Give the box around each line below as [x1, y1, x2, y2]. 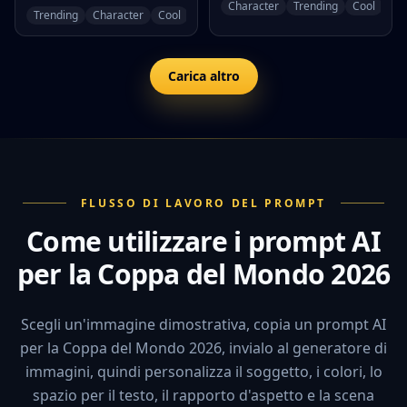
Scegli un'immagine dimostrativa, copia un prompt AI [21, 313, 386, 334]
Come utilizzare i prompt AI [26, 222, 381, 260]
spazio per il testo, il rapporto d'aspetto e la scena [33, 384, 374, 405]
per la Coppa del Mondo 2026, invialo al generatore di [20, 337, 387, 358]
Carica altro [167, 66, 240, 84]
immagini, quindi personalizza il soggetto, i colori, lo [25, 361, 382, 382]
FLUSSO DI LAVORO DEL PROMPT [80, 194, 327, 211]
